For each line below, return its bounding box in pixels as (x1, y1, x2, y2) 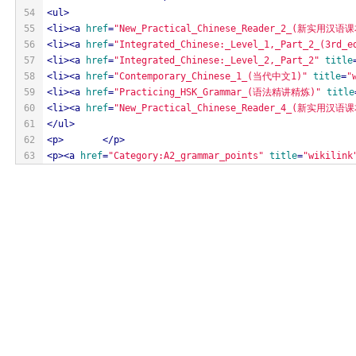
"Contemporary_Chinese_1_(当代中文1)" (114, 70, 308, 82)
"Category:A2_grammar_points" (108, 149, 264, 161)
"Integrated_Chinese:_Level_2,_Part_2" (114, 54, 319, 66)
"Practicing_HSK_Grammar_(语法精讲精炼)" (114, 86, 321, 98)
